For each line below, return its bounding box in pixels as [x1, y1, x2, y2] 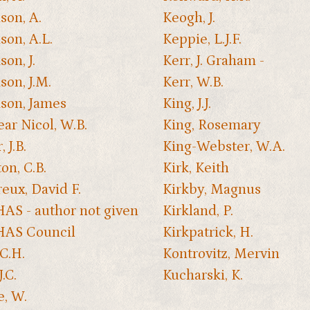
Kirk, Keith [162, 159, 229, 176]
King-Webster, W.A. [162, 138, 285, 155]
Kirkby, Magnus [162, 181, 261, 198]
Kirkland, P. [162, 202, 233, 219]
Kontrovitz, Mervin [162, 245, 280, 262]
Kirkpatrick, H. [162, 224, 253, 241]
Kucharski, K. [162, 266, 243, 284]
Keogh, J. [162, 9, 215, 26]
